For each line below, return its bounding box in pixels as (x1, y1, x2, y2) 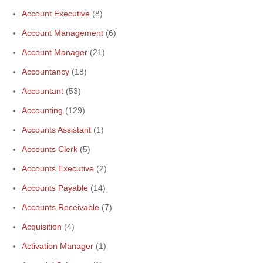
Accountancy (22, 67, 69, 76)
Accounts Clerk (22, 144, 77, 154)
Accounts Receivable (22, 203, 99, 212)
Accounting (22, 106, 63, 115)
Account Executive (22, 9, 90, 18)
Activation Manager (22, 241, 93, 251)
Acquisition (22, 222, 62, 231)
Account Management (22, 28, 103, 38)
